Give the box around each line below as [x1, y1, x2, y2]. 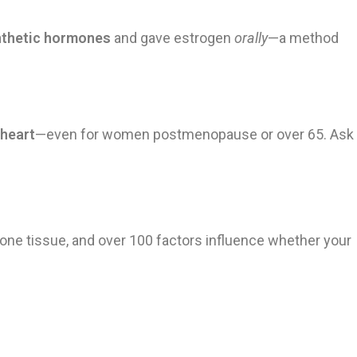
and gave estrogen [111, 29, 234, 46]
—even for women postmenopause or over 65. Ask [35, 126, 354, 143]
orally [234, 29, 268, 46]
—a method [268, 29, 339, 46]
